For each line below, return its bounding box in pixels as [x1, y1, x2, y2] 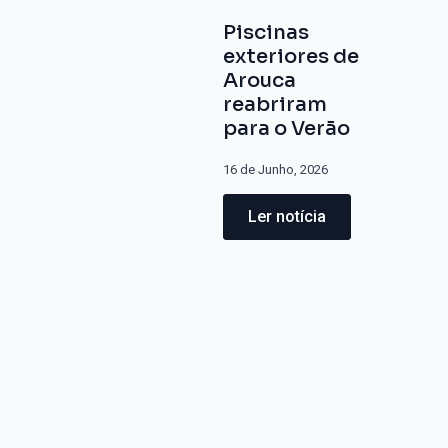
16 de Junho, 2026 [223, 162, 329, 177]
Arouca [223, 68, 297, 93]
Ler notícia [248, 207, 327, 226]
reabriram [223, 92, 328, 117]
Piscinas [223, 20, 310, 45]
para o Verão [223, 116, 351, 141]
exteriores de [223, 44, 360, 69]
